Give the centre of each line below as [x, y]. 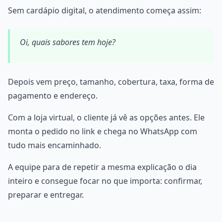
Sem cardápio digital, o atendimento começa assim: [105, 10]
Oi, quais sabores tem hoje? [68, 42]
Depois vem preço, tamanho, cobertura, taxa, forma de [111, 82]
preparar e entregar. [46, 195]
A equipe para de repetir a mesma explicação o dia [102, 167]
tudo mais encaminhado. [55, 145]
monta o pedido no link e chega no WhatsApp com [103, 131]
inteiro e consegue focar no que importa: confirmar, [105, 181]
